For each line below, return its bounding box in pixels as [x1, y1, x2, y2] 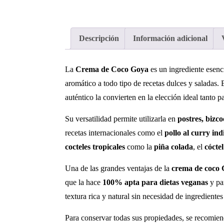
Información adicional [133, 34, 207, 42]
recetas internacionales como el [65, 128, 164, 137]
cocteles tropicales [65, 142, 125, 151]
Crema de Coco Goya [75, 64, 148, 73]
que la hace [65, 177, 102, 186]
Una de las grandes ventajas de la [65, 163, 171, 172]
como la [125, 142, 154, 151]
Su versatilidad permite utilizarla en [65, 114, 177, 123]
